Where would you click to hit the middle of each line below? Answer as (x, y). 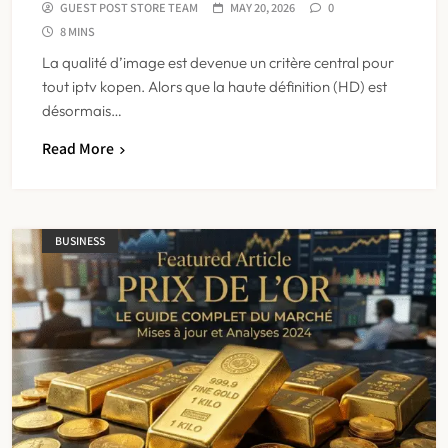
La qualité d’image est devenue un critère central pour (218, 62)
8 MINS (77, 30)
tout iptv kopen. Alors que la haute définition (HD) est (214, 86)
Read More (78, 147)
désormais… (82, 110)
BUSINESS (80, 241)
